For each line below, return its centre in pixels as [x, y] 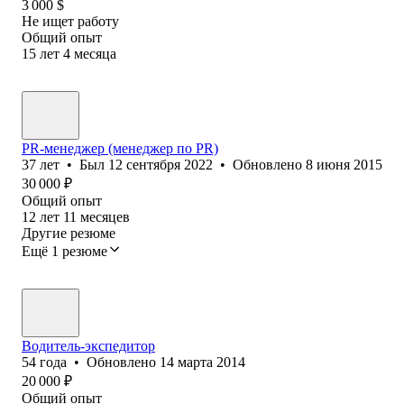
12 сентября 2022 [161, 164]
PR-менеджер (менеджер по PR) [120, 148]
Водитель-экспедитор [88, 345]
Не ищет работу [70, 21]
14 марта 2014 [202, 362]
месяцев [105, 216]
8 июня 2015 [344, 164]
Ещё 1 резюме [64, 251]
